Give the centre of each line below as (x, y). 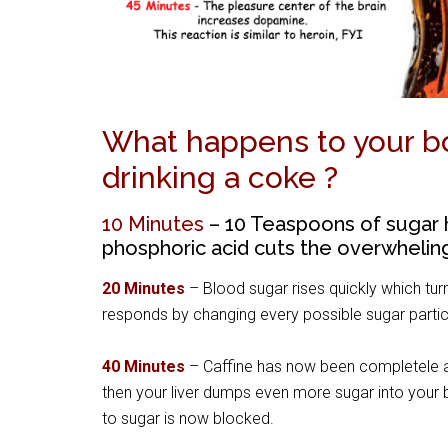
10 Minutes (153, 224)
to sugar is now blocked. (188, 419)
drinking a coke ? (220, 178)
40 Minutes (143, 367)
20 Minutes (143, 289)
